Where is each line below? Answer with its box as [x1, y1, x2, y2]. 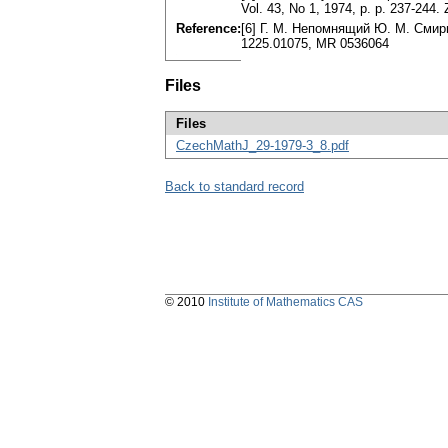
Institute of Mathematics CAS [208, 295, 363, 310]
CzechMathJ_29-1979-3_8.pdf [176, 138, 349, 154]
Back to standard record [165, 179, 304, 195]
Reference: [176, 21, 241, 37]
